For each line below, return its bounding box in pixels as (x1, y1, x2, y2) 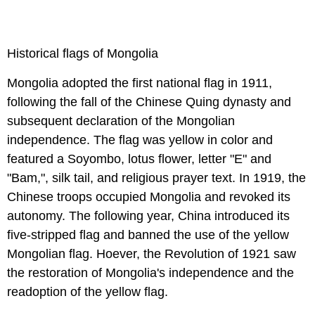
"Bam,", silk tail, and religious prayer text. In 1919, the (7, 171, 306, 186)
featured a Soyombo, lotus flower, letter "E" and (7, 152, 271, 167)
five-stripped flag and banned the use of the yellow (7, 228, 289, 243)
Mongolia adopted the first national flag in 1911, (7, 76, 272, 91)
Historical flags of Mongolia (7, 46, 158, 61)
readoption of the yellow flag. (7, 285, 172, 300)
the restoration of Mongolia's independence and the (7, 266, 294, 281)
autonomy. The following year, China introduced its (7, 209, 290, 224)
